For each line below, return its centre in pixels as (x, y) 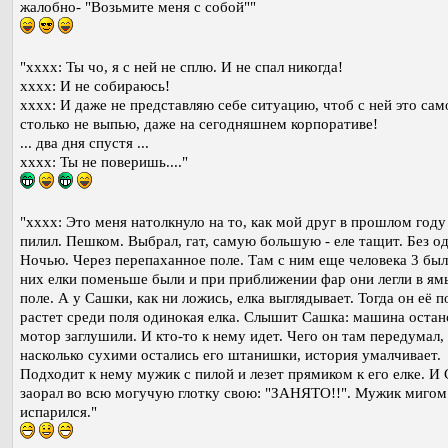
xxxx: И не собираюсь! (95, 86)
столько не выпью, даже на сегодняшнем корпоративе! (199, 124)
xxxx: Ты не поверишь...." (104, 162)
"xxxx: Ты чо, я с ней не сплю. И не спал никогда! (181, 67)
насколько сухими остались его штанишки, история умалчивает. (230, 355)
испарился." (58, 412)
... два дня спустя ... (84, 143)
